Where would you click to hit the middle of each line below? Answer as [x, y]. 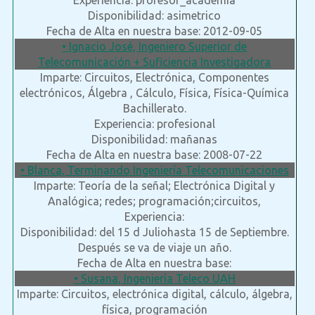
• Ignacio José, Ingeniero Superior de [155, 47]
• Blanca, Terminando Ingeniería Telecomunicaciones [154, 171]
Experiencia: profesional [154, 124]
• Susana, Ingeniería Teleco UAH [154, 279]
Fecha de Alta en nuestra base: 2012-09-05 [155, 31]
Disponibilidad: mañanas [155, 140]
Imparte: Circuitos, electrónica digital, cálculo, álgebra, [154, 294]
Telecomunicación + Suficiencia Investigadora [155, 62]
